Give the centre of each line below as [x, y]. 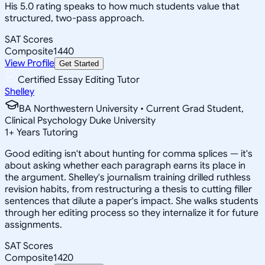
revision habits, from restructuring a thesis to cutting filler [128, 189]
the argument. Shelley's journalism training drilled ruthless [128, 177]
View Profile [30, 63]
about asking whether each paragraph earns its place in [125, 165]
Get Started [79, 63]
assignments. [33, 224]
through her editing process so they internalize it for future [132, 213]
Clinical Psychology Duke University [80, 120]
